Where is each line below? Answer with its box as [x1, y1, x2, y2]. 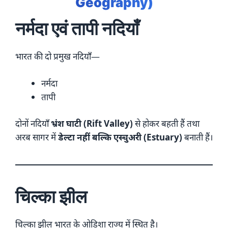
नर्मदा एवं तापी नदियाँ [15, 18, 139, 40]
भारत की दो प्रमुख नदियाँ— [15, 50, 100, 63]
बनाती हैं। [182, 131, 213, 144]
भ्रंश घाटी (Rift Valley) [51, 118, 133, 130]
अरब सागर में [15, 131, 58, 144]
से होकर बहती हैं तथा [133, 118, 199, 130]
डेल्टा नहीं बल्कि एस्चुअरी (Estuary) [58, 131, 182, 144]
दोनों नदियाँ [15, 118, 51, 130]
